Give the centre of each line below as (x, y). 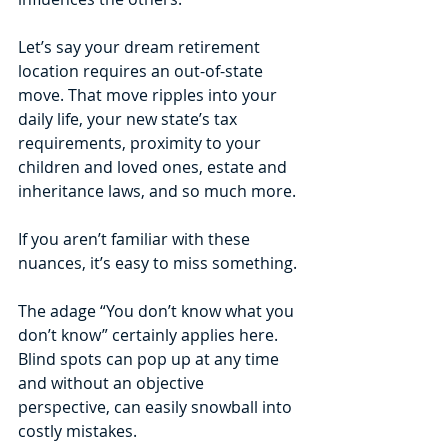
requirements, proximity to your (141, 142)
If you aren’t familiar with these (136, 238)
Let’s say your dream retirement (141, 46)
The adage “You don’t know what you (158, 310)
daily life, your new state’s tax (129, 118)
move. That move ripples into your (149, 94)
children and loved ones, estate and (154, 166)
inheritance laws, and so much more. (159, 190)
